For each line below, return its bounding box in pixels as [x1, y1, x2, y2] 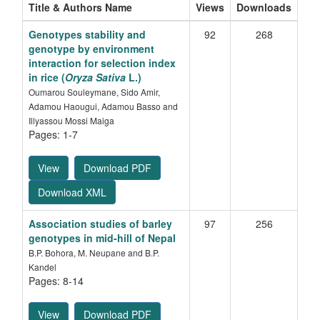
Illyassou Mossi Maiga [29, 114, 114, 127]
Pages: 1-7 [29, 127, 78, 142]
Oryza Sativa [65, 70, 129, 85]
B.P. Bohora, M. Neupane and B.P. [29, 246, 159, 259]
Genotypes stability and [29, 27, 146, 42]
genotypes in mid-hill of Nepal [29, 231, 176, 246]
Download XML [38, 185, 106, 200]
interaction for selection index [29, 56, 176, 71]
